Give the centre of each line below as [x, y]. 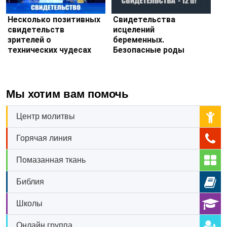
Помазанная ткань [51, 160]
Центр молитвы [46, 116]
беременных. [138, 40]
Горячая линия [44, 138]
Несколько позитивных [54, 20]
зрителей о [29, 40]
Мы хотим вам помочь [67, 94]
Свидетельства [144, 20]
